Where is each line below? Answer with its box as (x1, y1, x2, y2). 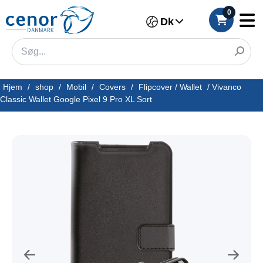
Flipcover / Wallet (139, 82, 202, 92)
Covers (99, 82, 126, 92)
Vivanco (212, 82, 241, 92)
